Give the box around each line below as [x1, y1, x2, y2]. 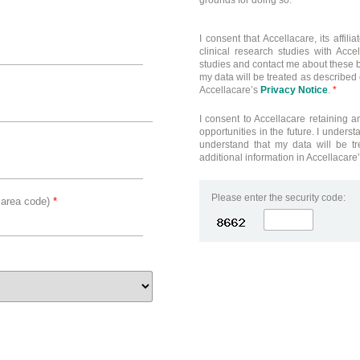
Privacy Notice [260, 84, 328, 96]
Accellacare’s [199, 84, 260, 96]
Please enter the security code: [211, 191, 346, 203]
